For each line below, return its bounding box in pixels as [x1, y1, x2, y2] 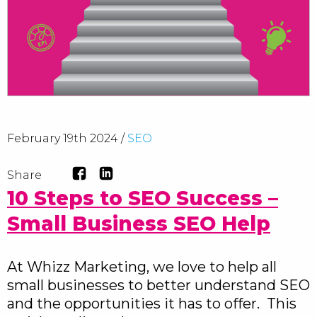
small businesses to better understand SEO [7, 277, 310, 294]
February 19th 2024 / [7, 132, 127, 145]
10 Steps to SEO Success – [7, 186, 278, 210]
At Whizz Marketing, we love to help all [7, 258, 277, 275]
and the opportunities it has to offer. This [7, 295, 296, 312]
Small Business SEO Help [7, 212, 270, 236]
